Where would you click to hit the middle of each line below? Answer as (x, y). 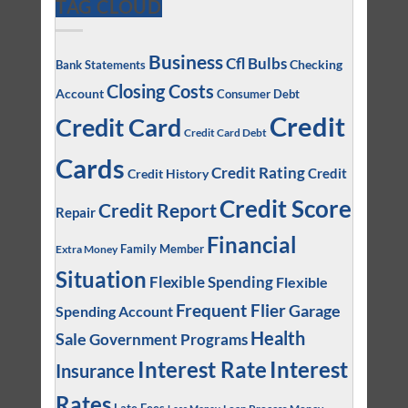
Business (185, 61)
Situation (101, 279)
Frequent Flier (230, 310)
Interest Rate (202, 369)
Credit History (168, 173)
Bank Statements (100, 64)
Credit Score (285, 208)
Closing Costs (160, 91)
